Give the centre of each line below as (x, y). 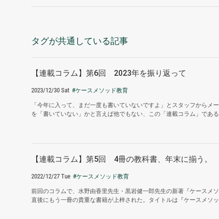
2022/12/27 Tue (51, 176)
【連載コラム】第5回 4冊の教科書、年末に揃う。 (122, 159)
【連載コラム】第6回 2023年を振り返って (109, 73)
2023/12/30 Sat (50, 90)
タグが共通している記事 (80, 41)
